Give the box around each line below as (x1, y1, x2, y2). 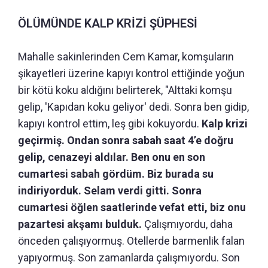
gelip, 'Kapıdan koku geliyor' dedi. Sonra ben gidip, (18, 100, 249, 114)
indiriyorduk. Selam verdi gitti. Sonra (18, 184, 202, 197)
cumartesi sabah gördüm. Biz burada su (18, 167, 214, 181)
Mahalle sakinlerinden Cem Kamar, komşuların (18, 50, 234, 63)
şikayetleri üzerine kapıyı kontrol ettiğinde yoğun (18, 67, 245, 80)
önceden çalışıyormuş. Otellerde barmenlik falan (18, 234, 245, 248)
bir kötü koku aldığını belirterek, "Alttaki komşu (18, 84, 232, 97)
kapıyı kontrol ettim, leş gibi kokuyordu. (18, 117, 202, 130)
